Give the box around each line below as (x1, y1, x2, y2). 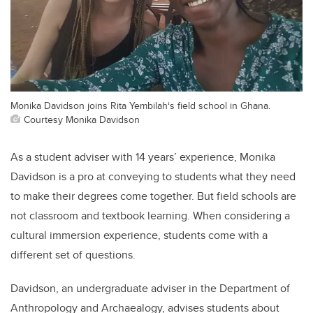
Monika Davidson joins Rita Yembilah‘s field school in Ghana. (10, 97, 270, 112)
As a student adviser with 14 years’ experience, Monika (10, 148, 275, 165)
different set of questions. (10, 246, 136, 263)
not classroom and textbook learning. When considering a (10, 207, 290, 224)
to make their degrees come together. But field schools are (10, 187, 296, 204)
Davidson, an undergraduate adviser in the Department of (10, 279, 290, 296)
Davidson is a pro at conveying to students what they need (10, 168, 296, 184)
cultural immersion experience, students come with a (10, 226, 268, 243)
